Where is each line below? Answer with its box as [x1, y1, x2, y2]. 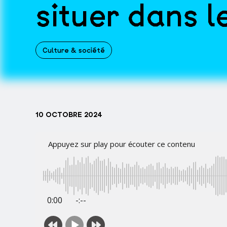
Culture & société [43, 45, 105, 55]
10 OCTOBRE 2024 [35, 110, 102, 119]
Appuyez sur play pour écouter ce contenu [53, 139, 195, 149]
